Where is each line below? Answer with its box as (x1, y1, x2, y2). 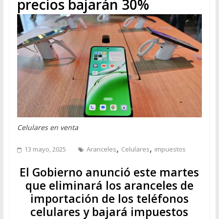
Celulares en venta (17, 122, 78, 132)
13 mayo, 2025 (24, 144, 66, 153)
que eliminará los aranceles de (25, 177, 194, 193)
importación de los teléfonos (30, 190, 189, 206)
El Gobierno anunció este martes (20, 164, 199, 180)
